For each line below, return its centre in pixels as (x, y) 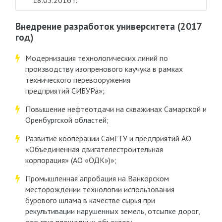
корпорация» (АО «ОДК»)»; (71, 160)
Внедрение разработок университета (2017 (108, 26)
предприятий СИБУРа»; (65, 91)
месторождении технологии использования (100, 189)
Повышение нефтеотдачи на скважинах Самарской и (116, 109)
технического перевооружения (78, 80)
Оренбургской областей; (67, 120)
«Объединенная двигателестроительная (94, 149)
